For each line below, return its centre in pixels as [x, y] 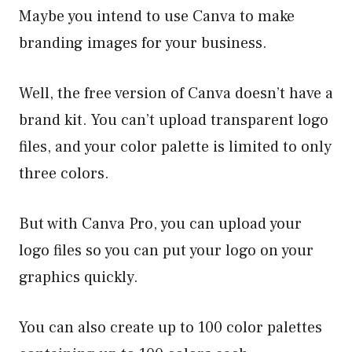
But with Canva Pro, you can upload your [160, 224]
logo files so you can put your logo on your [166, 250]
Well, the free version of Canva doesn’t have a [176, 93]
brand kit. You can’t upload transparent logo [174, 120]
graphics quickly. [79, 277]
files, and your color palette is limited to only [175, 147]
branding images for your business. [143, 43]
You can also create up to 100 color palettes [170, 327]
